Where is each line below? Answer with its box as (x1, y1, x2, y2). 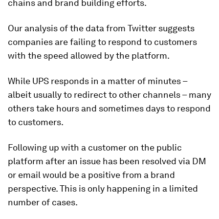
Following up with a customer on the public (8, 142, 182, 153)
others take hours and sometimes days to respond (8, 103, 211, 113)
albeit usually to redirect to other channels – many (8, 89, 211, 100)
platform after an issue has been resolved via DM (8, 156, 206, 166)
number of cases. (8, 197, 78, 207)
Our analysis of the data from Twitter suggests (8, 23, 195, 33)
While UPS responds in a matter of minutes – (8, 76, 187, 86)
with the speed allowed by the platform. (8, 50, 170, 61)
